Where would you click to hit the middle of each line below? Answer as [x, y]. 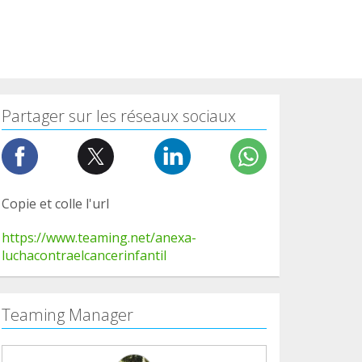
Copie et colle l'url [55, 203]
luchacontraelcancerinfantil [84, 255]
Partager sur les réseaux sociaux [119, 116]
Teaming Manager [67, 314]
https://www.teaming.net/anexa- [99, 237]
